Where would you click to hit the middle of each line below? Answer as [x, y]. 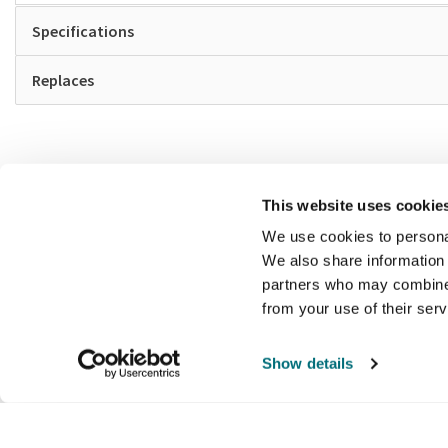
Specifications [83, 31]
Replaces [63, 80]
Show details [308, 363]
